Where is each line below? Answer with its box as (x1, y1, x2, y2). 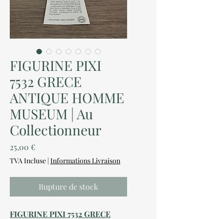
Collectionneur (10, 121, 101, 139)
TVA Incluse (10, 156, 46, 165)
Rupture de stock (39, 181, 98, 192)
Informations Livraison (50, 156, 120, 165)
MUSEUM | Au (10, 105, 93, 123)
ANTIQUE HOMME (10, 88, 124, 107)
